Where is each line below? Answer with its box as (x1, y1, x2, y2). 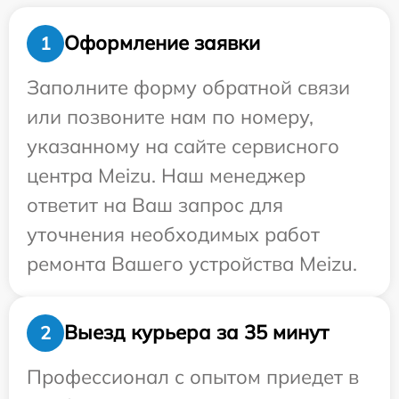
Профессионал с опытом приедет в (27, 363, 359, 389)
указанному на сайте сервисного (27, 133, 339, 159)
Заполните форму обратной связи (27, 74, 350, 100)
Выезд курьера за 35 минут (64, 320, 329, 346)
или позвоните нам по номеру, (27, 103, 313, 129)
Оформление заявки (64, 30, 260, 56)
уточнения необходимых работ (27, 221, 320, 247)
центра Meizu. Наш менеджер (27, 162, 305, 188)
